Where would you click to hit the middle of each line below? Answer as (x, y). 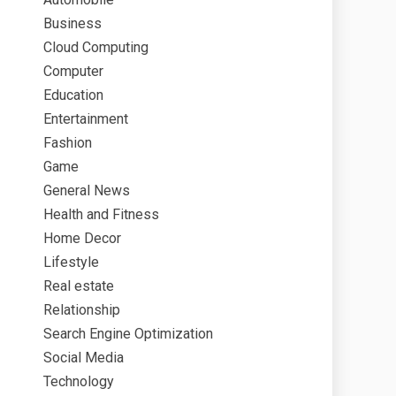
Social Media (84, 358)
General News (87, 190)
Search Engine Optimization (128, 334)
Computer (73, 71)
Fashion (68, 143)
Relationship (82, 310)
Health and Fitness (101, 214)
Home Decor (82, 238)
